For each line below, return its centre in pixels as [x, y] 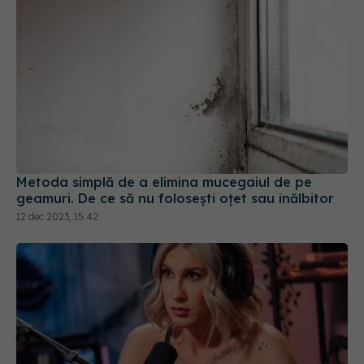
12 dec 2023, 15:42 [57, 217]
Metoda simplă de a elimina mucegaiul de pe [164, 182]
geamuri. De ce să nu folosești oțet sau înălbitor [175, 199]
